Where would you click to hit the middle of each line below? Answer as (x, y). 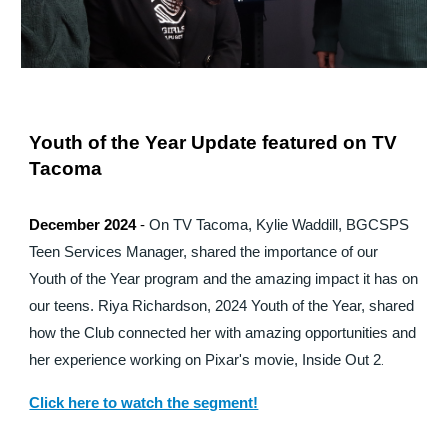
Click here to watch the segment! (144, 402)
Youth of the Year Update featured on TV (213, 142)
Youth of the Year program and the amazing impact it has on (224, 278)
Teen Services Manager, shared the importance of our (204, 251)
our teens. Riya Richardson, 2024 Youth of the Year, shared (222, 305)
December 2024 (83, 224)
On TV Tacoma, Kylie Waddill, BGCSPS (279, 224)
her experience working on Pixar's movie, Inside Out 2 (205, 359)
